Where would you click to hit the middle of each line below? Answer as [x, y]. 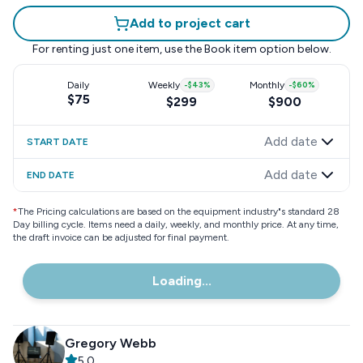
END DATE [51, 175]
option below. [294, 49]
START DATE [58, 142]
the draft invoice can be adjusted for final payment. [121, 237]
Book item [230, 49]
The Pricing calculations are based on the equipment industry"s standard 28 [179, 211]
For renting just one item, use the [117, 49]
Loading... [181, 281]
